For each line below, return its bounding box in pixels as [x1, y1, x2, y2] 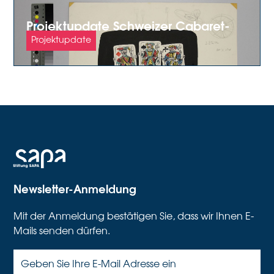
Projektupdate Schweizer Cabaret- [26, 15, 230, 34]
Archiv [26, 32, 65, 51]
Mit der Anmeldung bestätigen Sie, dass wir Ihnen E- [13, 208, 254, 223]
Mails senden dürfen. [13, 223, 111, 238]
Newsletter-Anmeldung [13, 180, 137, 197]
